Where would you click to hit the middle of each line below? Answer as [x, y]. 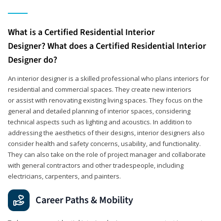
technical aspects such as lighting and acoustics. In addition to [100, 122]
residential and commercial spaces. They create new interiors [100, 89]
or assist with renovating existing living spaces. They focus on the [105, 100]
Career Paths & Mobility [84, 200]
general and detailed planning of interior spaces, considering [99, 111]
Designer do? [33, 60]
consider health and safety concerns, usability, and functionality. [104, 143]
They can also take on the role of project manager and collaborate [107, 154]
